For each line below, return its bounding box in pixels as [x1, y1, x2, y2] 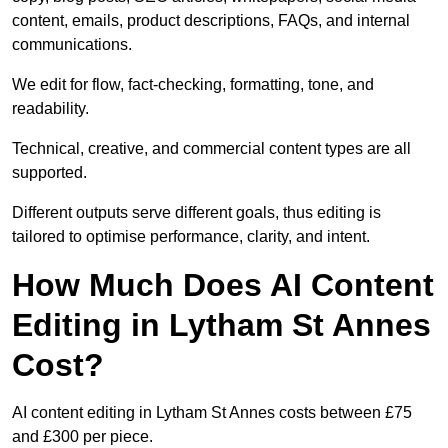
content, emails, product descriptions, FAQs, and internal [12, 12, 410, 30]
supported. [12, 164, 87, 182]
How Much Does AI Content [12, 267, 434, 304]
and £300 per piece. [12, 428, 153, 446]
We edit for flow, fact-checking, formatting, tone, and [12, 76, 374, 94]
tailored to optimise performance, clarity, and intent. [12, 228, 370, 246]
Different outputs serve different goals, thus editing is [12, 204, 381, 222]
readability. [12, 100, 89, 118]
